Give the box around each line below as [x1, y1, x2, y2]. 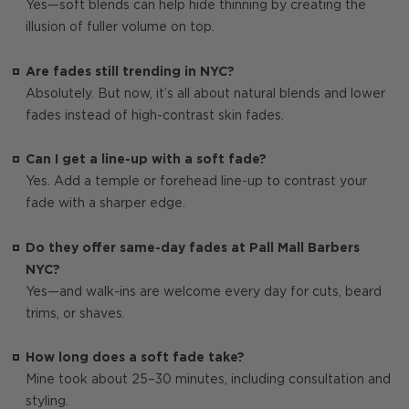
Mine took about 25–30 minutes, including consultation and [26, 373, 391, 387]
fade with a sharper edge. [26, 197, 185, 211]
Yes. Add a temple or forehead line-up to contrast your [26, 175, 367, 189]
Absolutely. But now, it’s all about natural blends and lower [26, 87, 385, 100]
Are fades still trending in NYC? [26, 65, 235, 79]
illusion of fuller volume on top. [26, 21, 215, 35]
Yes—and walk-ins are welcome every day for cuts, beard [26, 285, 382, 299]
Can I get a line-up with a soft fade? [26, 153, 267, 167]
